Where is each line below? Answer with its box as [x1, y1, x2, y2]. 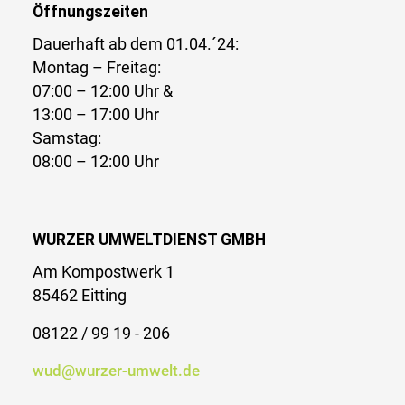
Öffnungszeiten [33, 2, 148, 21]
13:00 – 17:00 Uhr [33, 105, 159, 124]
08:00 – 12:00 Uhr [33, 152, 159, 171]
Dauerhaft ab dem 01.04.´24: [33, 34, 239, 53]
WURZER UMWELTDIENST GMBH [33, 230, 266, 249]
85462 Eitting [33, 286, 127, 305]
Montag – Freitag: [33, 58, 161, 77]
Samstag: [33, 128, 101, 147]
